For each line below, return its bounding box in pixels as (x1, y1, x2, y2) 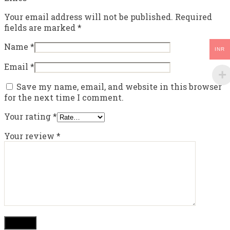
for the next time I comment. (4, 92, 124, 103)
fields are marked (4, 22, 78, 33)
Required (173, 11, 212, 22)
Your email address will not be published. (4, 11, 173, 22)
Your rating (4, 111, 53, 122)
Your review (4, 130, 56, 141)
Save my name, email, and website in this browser (16, 81, 222, 92)
